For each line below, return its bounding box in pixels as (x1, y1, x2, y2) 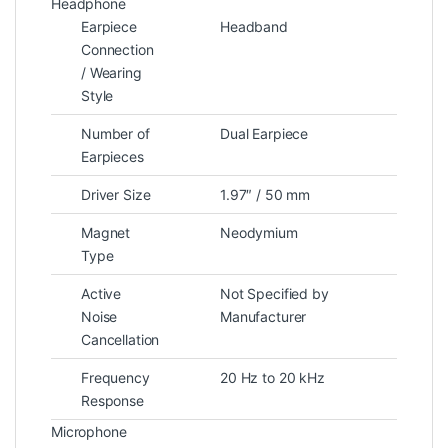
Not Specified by (220, 284, 329, 302)
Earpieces (81, 147, 144, 165)
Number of (81, 124, 150, 142)
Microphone (51, 422, 127, 440)
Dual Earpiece (220, 124, 309, 142)
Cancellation (81, 330, 160, 348)
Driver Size (81, 185, 151, 203)
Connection (81, 40, 154, 58)
